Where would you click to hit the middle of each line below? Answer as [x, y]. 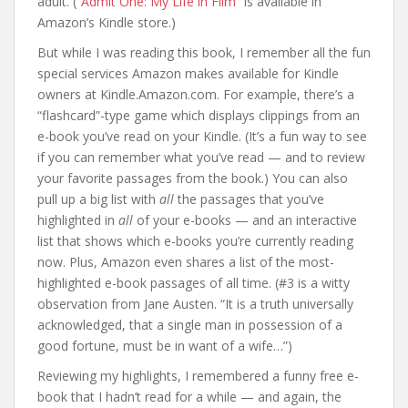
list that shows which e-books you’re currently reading [195, 241]
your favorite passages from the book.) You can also [193, 178]
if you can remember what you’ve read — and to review [201, 157]
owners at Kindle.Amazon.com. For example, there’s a [196, 94]
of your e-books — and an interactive [245, 220]
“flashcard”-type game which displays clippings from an [199, 115]
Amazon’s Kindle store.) [107, 22]
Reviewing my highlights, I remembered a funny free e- [198, 376]
